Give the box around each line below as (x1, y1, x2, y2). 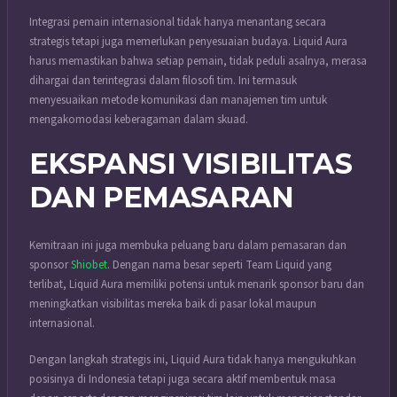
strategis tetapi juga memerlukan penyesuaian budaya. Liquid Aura (29, 34, 347, 51)
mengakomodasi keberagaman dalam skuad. (29, 112, 248, 128)
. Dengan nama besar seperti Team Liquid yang (107, 256, 331, 273)
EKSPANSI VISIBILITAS (29, 145, 353, 181)
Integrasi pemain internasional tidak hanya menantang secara (29, 14, 326, 31)
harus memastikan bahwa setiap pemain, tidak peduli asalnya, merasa (29, 53, 367, 70)
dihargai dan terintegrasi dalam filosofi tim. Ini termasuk (29, 73, 297, 90)
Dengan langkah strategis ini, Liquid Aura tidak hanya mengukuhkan (29, 352, 356, 369)
